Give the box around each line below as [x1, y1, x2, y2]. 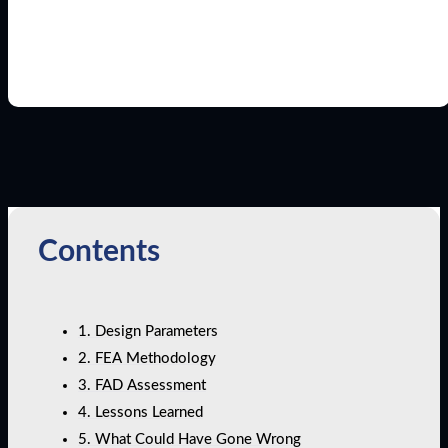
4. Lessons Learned [78, 404, 203, 420]
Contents [38, 237, 160, 267]
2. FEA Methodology [78, 350, 216, 366]
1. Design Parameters [78, 323, 218, 339]
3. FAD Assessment [78, 377, 206, 393]
